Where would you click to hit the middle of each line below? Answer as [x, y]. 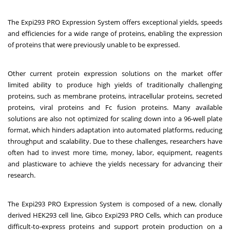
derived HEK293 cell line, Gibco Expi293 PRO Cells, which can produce [115, 215]
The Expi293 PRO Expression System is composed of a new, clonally [115, 204]
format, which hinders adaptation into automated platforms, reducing [115, 130]
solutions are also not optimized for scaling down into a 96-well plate [115, 118]
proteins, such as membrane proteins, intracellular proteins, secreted [115, 96]
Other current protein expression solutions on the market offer [115, 73]
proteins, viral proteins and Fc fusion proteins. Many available [115, 107]
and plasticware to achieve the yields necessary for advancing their [115, 164]
